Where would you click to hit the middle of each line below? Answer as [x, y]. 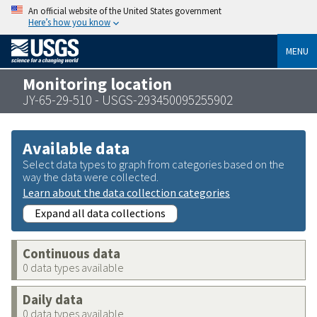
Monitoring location [97, 83]
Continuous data [71, 253]
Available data [76, 148]
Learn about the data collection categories [126, 192]
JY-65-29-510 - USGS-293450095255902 [128, 99]
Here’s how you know [69, 22]
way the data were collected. [91, 177]
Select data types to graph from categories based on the [154, 164]
